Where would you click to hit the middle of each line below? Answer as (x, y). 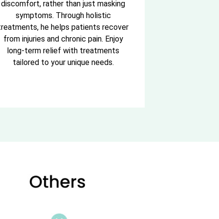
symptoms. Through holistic (63, 16)
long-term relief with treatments (63, 51)
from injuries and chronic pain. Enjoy (63, 39)
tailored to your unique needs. (63, 63)
